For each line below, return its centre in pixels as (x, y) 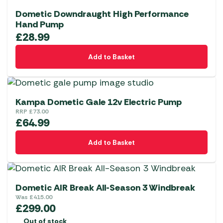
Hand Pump (40, 25)
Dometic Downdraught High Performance (102, 14)
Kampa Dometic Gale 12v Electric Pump (99, 102)
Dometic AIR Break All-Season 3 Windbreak (105, 188)
